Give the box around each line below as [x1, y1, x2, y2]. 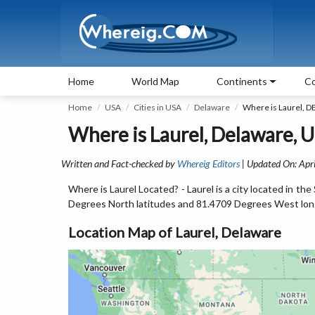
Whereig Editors [177, 157, 240, 169]
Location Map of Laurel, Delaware [68, 224, 281, 240]
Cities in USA [134, 102, 181, 112]
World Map [131, 75, 179, 87]
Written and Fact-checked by [61, 157, 177, 169]
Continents [217, 75, 267, 87]
